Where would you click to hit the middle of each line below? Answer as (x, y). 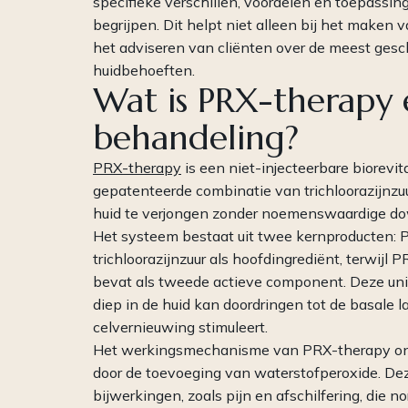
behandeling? (196, 138)
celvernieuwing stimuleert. (180, 327)
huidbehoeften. (144, 71)
